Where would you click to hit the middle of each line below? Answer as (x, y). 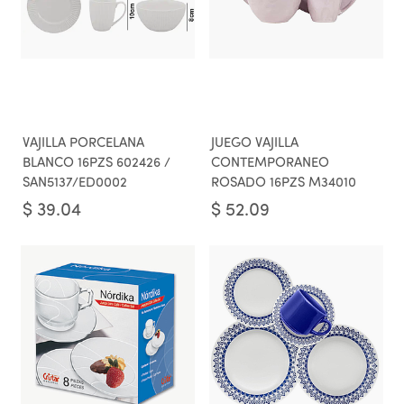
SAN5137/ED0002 (75, 184)
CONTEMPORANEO (270, 164)
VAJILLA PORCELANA (83, 144)
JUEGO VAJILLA (255, 144)
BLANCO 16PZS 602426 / (96, 164)
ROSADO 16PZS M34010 (284, 184)
